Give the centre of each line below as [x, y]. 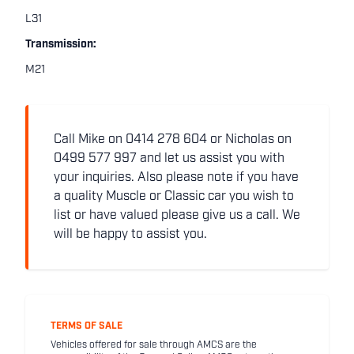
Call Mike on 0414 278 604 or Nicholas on [173, 140]
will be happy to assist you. [130, 235]
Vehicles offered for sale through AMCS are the [154, 345]
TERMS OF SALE [87, 326]
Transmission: [61, 45]
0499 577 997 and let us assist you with [169, 159]
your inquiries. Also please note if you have [176, 178]
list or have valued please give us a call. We [177, 216]
